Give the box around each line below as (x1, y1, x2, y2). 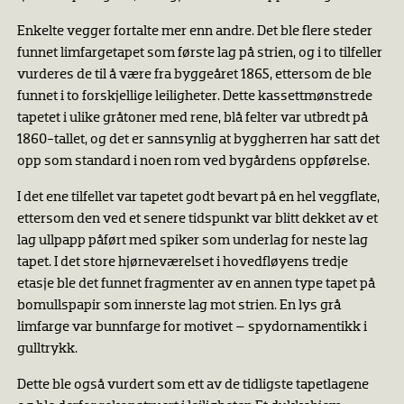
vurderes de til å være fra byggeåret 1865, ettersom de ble (16, 68, 372, 82)
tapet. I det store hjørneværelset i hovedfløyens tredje (16, 255, 348, 270)
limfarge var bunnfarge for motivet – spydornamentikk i (16, 320, 367, 335)
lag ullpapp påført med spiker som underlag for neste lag (16, 234, 368, 248)
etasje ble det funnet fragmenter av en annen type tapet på (16, 277, 375, 291)
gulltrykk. (16, 342, 78, 356)
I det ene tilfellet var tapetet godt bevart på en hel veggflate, (16, 190, 380, 205)
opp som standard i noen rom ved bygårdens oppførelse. (16, 154, 370, 169)
